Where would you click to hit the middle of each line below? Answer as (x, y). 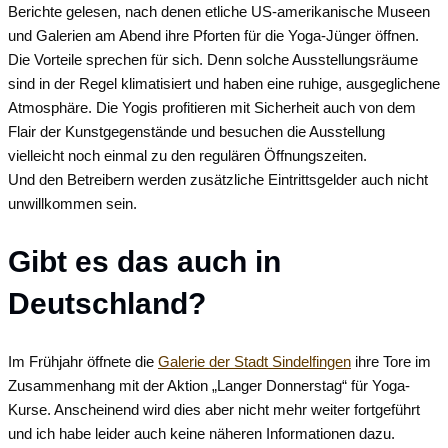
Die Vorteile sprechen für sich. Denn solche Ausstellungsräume (213, 60)
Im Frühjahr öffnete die (83, 362)
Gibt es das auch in (144, 262)
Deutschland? (107, 304)
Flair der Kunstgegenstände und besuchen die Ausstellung (196, 132)
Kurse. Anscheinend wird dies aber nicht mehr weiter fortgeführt (214, 410)
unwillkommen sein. (72, 204)
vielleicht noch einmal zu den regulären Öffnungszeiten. (187, 156)
